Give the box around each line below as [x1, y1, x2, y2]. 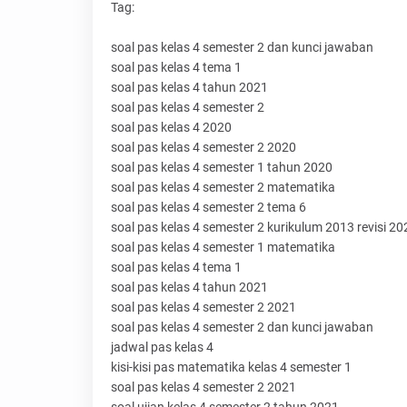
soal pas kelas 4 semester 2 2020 [111, 140, 296, 155]
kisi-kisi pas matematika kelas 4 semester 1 [111, 360, 352, 375]
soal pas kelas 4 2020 [111, 120, 232, 135]
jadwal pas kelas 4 [111, 340, 213, 355]
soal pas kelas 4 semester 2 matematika [111, 180, 335, 195]
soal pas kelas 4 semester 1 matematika [111, 240, 335, 255]
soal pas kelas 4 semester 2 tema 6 [111, 200, 306, 215]
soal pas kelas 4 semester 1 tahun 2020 [111, 160, 333, 175]
